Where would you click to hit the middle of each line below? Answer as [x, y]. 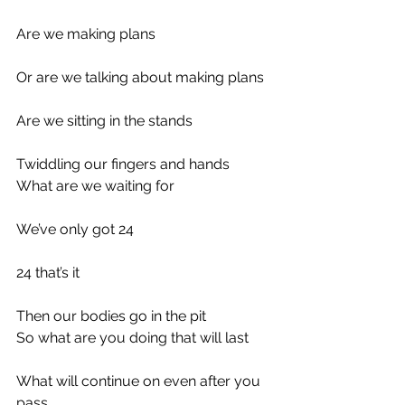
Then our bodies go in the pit [111, 316]
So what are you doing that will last [132, 338]
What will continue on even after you [140, 381]
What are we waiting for [95, 186]
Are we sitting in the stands [104, 121]
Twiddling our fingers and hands [123, 164]
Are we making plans [86, 34]
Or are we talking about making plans [140, 77]
